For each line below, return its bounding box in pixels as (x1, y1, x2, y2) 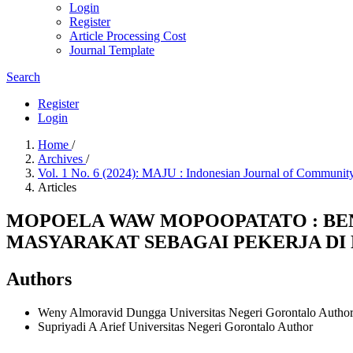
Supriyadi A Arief (38, 319, 128, 333)
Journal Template (69, 43, 154, 57)
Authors (6, 268, 72, 289)
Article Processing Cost (69, 29, 186, 43)
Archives (38, 152, 86, 165)
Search (6, 70, 40, 84)
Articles (38, 180, 76, 194)
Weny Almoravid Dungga (38, 305, 169, 319)
